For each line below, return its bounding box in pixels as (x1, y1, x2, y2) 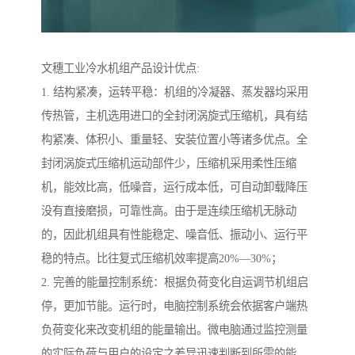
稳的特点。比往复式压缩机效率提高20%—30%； (41, 251, 282, 265)
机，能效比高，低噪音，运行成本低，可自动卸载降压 (41, 180, 307, 193)
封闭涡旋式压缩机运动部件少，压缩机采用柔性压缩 (41, 156, 296, 170)
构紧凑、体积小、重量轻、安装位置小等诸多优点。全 (41, 132, 307, 146)
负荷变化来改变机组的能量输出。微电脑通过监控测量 (41, 323, 307, 336)
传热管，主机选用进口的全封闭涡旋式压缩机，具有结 (41, 109, 307, 122)
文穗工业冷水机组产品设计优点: (41, 61, 200, 74)
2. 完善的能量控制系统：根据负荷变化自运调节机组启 (41, 275, 308, 288)
